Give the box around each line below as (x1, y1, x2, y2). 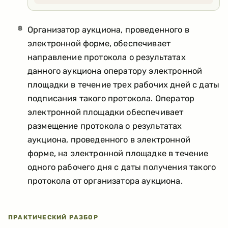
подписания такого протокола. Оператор (27, 93, 195, 103)
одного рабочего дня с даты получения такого (27, 162, 216, 172)
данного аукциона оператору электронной (27, 66, 203, 76)
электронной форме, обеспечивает (27, 38, 171, 48)
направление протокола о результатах (27, 52, 186, 62)
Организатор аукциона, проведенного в (27, 24, 189, 35)
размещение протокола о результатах (27, 121, 182, 131)
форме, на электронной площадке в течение (27, 148, 209, 158)
